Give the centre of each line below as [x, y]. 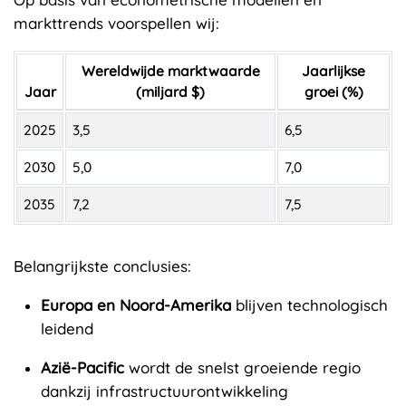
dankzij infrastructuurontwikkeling [164, 391]
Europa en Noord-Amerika [136, 305]
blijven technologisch [309, 305]
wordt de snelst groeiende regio [242, 368]
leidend [67, 329]
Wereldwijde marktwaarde [170, 71]
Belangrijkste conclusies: [102, 266]
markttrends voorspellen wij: [116, 24]
